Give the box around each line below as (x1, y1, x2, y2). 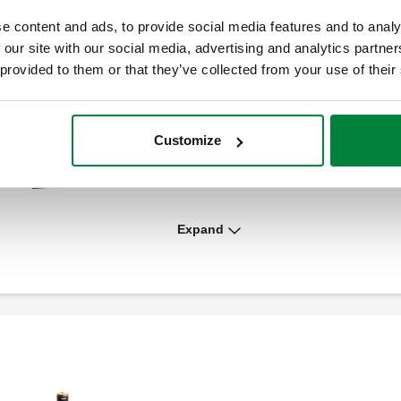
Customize (154, 132, 222, 149)
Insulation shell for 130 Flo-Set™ (115, 146, 317, 161)
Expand (177, 222, 224, 237)
